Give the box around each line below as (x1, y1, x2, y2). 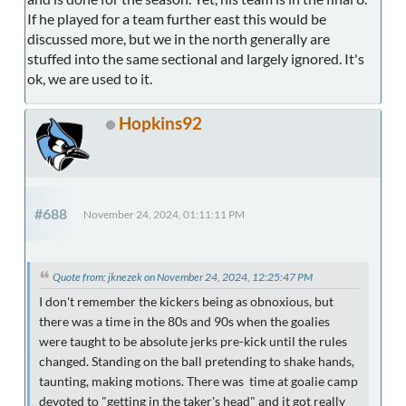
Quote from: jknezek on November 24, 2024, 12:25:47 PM (53, 269, 313, 284)
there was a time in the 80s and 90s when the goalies (39, 314, 330, 329)
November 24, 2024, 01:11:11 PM (83, 208, 245, 220)
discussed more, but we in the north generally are (27, 29, 330, 47)
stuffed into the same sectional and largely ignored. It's (27, 49, 364, 67)
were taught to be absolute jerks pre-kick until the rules (39, 333, 347, 349)
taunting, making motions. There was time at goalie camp (39, 373, 358, 389)
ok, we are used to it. (27, 69, 152, 87)
